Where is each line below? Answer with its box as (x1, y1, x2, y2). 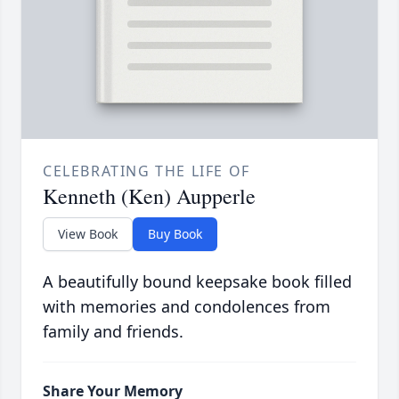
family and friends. (43, 321, 183, 343)
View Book (58, 225, 118, 243)
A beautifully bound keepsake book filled (43, 271, 352, 293)
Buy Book (148, 225, 202, 243)
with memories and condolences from (43, 296, 330, 318)
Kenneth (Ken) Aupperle (43, 182, 256, 211)
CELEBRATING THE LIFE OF (43, 161, 250, 182)
